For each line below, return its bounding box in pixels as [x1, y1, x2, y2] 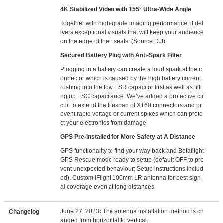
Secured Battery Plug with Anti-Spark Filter [60, 52, 182, 59]
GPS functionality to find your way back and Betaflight [60, 147, 204, 154]
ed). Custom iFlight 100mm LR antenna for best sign [60, 174, 201, 181]
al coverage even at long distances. [60, 183, 156, 190]
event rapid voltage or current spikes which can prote [60, 111, 203, 117]
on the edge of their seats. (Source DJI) [60, 38, 166, 45]
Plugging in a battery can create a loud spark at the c [60, 66, 202, 73]
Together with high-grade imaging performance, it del [60, 20, 204, 27]
